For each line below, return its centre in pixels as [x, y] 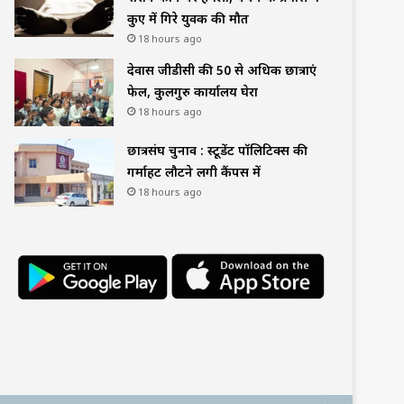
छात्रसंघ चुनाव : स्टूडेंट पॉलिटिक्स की [217, 150]
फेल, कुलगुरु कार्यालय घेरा [193, 91]
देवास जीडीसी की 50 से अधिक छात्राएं [222, 69]
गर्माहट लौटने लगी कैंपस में [194, 171]
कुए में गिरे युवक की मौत [188, 18]
